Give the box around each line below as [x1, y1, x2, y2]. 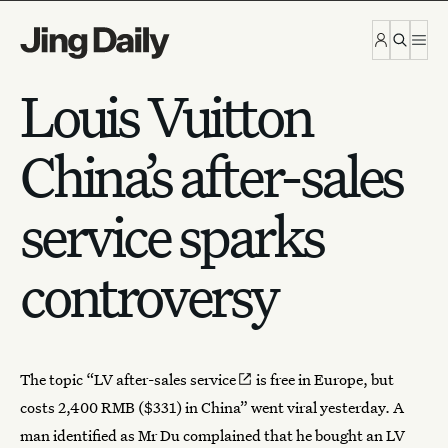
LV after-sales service [94, 369, 236, 389]
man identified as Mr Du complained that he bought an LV [20, 425, 405, 445]
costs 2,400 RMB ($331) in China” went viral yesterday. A [20, 397, 404, 417]
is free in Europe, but [252, 369, 394, 389]
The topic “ [20, 369, 94, 389]
